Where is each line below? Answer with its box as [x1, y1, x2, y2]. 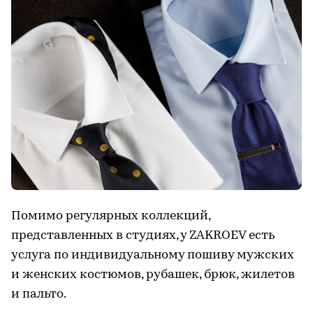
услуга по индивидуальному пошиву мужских [11, 248, 294, 262]
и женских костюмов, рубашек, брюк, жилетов [11, 268, 295, 282]
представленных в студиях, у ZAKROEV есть [11, 228, 275, 242]
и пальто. [11, 287, 66, 301]
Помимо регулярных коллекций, [11, 209, 210, 223]
